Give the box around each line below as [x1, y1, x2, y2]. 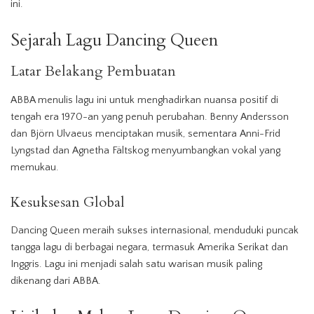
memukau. [11, 161, 58, 173]
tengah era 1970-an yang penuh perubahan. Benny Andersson [11, 111, 289, 123]
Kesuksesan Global [11, 192, 125, 212]
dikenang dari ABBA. [11, 275, 100, 287]
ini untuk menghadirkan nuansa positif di [94, 94, 278, 106]
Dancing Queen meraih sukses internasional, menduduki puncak [11, 225, 299, 237]
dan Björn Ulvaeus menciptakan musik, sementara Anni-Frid [11, 128, 280, 139]
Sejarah [11, 28, 66, 52]
